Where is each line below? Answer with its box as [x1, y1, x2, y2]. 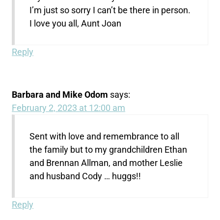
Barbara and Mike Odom [12, 89, 109, 100]
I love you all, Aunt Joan [29, 18, 122, 29]
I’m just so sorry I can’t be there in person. [29, 5, 191, 16]
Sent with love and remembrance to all [29, 131, 180, 142]
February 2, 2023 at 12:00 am [12, 103, 126, 113]
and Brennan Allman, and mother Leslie [29, 158, 183, 168]
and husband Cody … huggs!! [29, 171, 141, 182]
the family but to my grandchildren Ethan [29, 144, 188, 155]
